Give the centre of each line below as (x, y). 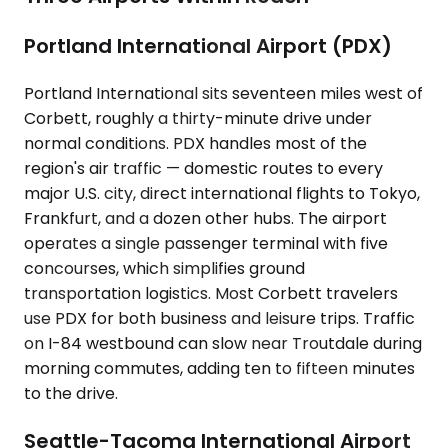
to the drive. (71, 394)
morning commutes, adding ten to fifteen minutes (219, 369)
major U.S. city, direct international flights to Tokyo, (222, 194)
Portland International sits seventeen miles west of (223, 94)
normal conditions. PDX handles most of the (195, 144)
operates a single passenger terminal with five (206, 244)
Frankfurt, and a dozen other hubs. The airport (205, 219)
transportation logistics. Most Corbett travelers (211, 294)
